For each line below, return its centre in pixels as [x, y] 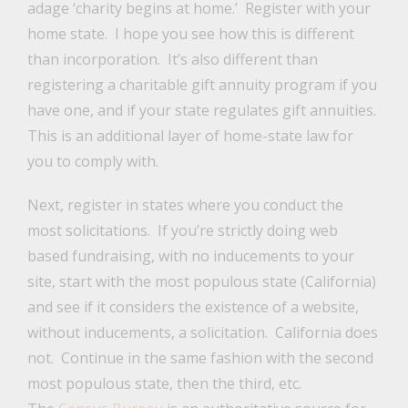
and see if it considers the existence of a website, [193, 307]
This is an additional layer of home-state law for [190, 136]
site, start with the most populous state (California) [201, 282]
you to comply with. [92, 162]
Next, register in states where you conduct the [185, 205]
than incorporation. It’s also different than [172, 60]
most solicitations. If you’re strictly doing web [182, 231]
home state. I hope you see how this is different [190, 34]
